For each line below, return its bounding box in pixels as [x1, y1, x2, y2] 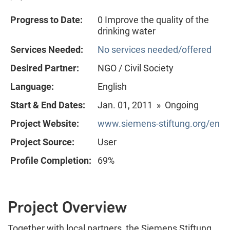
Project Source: [10, 136, 74, 147]
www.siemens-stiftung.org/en [98, 118, 220, 129]
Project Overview [8, 197, 127, 217]
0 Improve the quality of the [98, 14, 209, 25]
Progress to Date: [10, 14, 83, 25]
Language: [10, 81, 54, 92]
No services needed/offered [98, 44, 212, 55]
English [98, 81, 127, 92]
